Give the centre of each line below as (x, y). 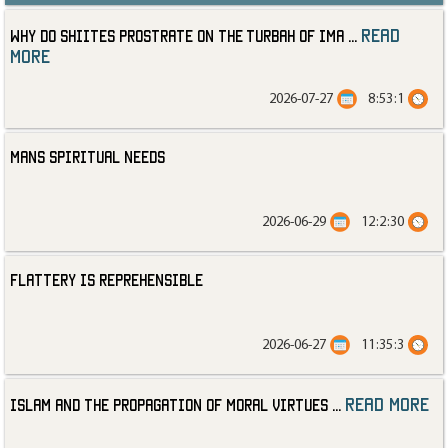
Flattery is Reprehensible (106, 279)
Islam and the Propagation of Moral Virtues (169, 404)
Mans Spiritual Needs (87, 156)
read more (387, 403)
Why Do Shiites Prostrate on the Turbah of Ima (177, 35)
